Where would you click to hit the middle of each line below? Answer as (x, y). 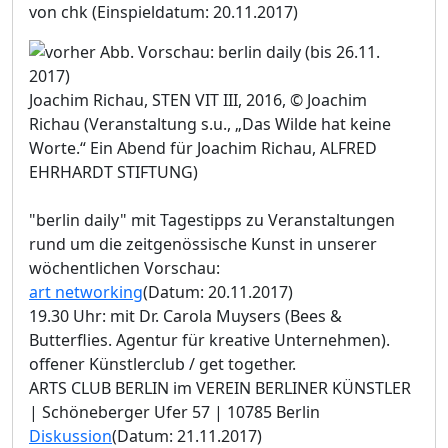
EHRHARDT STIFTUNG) (113, 171)
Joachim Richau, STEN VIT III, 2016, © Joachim (198, 99)
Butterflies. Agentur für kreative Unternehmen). (209, 339)
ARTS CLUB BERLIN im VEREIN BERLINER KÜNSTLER (220, 387)
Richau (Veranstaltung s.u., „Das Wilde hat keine (210, 123)
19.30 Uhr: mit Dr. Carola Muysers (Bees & (185, 315)
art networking (86, 291)
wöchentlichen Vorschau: (124, 267)
